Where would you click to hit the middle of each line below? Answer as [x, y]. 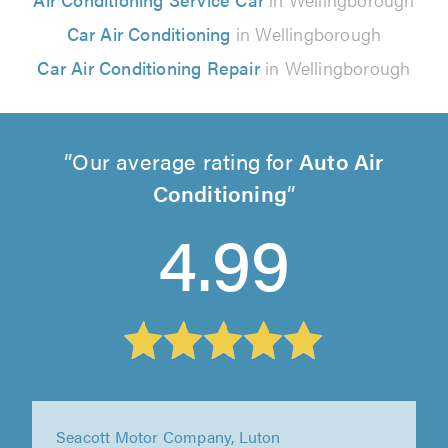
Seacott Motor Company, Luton [168, 427]
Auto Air [341, 160]
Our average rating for [186, 160]
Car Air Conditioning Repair [148, 67]
